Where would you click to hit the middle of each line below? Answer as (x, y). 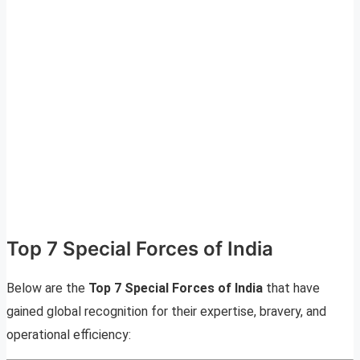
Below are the (47, 288)
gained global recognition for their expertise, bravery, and (166, 312)
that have (291, 288)
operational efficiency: (69, 335)
